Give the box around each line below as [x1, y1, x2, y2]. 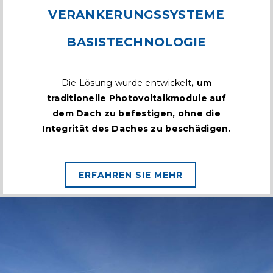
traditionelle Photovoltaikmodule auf [46, 93, 227, 104]
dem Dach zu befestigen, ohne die [52, 108, 221, 119]
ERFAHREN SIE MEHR [78, 169, 183, 181]
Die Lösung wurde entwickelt [61, 77, 192, 89]
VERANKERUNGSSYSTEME [48, 7, 225, 23]
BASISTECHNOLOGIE [66, 35, 207, 50]
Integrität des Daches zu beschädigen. [42, 123, 231, 135]
